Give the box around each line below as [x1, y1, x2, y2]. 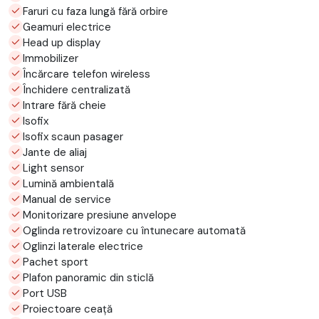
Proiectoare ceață [23, 301, 113, 316]
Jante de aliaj [23, 145, 87, 159]
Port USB [23, 286, 67, 300]
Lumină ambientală [23, 176, 114, 191]
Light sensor [23, 160, 84, 175]
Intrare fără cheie [23, 98, 106, 113]
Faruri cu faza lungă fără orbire [23, 4, 168, 19]
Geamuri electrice [23, 19, 111, 34]
